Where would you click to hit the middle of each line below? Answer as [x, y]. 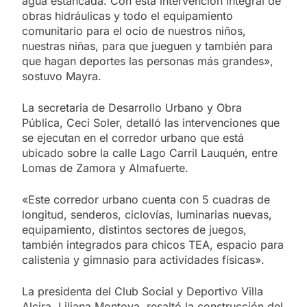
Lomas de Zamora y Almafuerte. [105, 168]
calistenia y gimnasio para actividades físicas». [143, 259]
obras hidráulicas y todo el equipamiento [127, 15]
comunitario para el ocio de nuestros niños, [134, 30]
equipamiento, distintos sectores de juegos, [134, 229]
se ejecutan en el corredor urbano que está [133, 137]
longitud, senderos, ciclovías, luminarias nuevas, [147, 214]
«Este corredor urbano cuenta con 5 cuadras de [146, 199]
